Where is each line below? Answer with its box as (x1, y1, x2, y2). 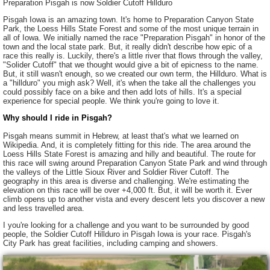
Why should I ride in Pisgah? (3, 113, 112, 122)
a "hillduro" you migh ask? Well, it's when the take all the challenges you (3, 78, 256, 88)
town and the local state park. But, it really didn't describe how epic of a (3, 42, 252, 52)
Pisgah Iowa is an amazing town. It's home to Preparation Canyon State (3, 15, 254, 25)
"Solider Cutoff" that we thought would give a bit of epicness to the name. (3, 60, 259, 70)
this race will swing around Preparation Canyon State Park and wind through (3, 158, 267, 168)
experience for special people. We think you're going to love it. (3, 96, 219, 106)
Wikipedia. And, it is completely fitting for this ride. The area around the (3, 140, 251, 149)
